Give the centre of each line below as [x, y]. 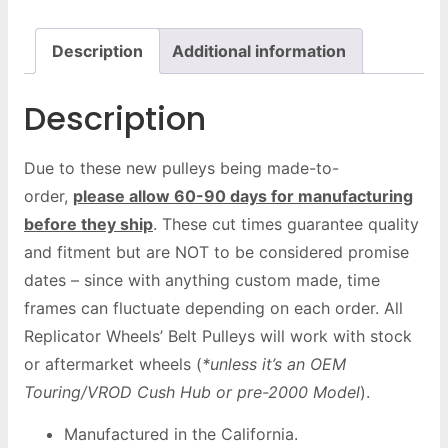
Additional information [259, 50]
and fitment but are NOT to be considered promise [216, 251]
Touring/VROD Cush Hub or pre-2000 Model [192, 391]
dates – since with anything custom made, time [202, 279]
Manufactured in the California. [181, 434]
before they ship [88, 223]
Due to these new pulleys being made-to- [181, 167]
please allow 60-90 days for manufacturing [243, 195]
